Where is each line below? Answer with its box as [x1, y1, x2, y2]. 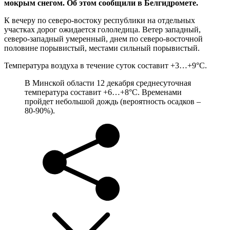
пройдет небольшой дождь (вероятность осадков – [25, 97, 201, 106]
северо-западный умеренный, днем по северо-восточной [4, 34, 203, 43]
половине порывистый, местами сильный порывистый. [4, 43, 202, 52]
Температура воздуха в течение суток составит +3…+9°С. [4, 61, 209, 70]
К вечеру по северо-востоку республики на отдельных [4, 15, 195, 25]
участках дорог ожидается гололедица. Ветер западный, [4, 25, 201, 34]
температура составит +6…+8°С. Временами [25, 87, 182, 97]
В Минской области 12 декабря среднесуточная [25, 78, 191, 87]
